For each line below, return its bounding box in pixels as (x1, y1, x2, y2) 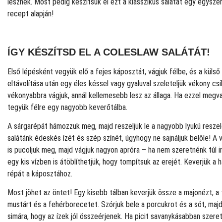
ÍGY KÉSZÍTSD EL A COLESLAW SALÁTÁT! (7, 46, 210, 57)
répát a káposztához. (7, 169, 72, 179)
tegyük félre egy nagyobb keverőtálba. (7, 102, 127, 112)
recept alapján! (7, 8, 54, 18)
